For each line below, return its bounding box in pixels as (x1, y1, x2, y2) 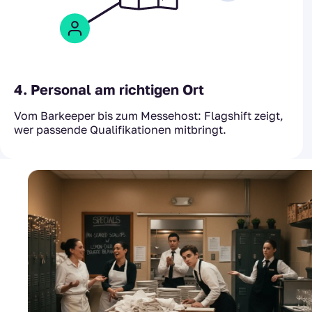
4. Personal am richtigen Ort (14, 81, 204, 98)
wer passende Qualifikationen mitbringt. (14, 123, 226, 137)
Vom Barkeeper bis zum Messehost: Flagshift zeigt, (14, 109, 283, 123)
